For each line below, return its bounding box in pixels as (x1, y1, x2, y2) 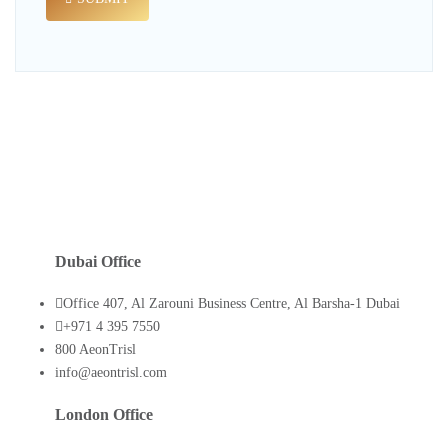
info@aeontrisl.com (55, 365, 167, 381)
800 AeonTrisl (55, 342, 136, 358)
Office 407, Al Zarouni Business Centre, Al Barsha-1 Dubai (63, 296, 400, 312)
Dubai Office (55, 252, 141, 272)
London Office (55, 404, 153, 424)
